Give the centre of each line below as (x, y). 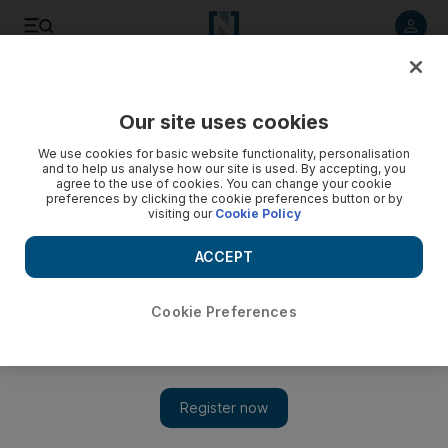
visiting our (181, 213)
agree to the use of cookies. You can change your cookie (224, 183)
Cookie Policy (257, 213)
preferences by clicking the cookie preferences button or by (224, 198)
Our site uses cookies (224, 122)
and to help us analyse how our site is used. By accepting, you (224, 168)
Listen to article (129, 84)
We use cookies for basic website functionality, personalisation (224, 153)
